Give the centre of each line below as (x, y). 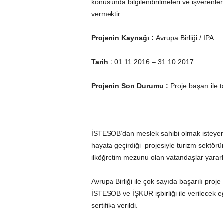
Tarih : (103, 62)
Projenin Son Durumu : (130, 86)
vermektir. (106, 14)
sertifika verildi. (114, 205)
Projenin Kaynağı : (123, 38)
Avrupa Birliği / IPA (184, 38)
